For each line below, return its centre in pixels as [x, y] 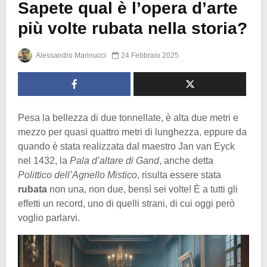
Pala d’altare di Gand [114, 160]
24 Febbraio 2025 [150, 55]
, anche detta [186, 160]
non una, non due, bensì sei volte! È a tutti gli [142, 189]
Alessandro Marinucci [70, 55]
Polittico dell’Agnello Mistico [77, 175]
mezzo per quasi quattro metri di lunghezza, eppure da [132, 132]
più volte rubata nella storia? [133, 29]
